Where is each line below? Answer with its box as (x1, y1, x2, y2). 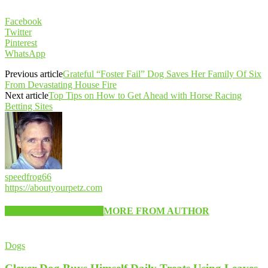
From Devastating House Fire (5, 80, 117, 90)
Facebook (5, 16, 42, 26)
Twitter (5, 27, 32, 37)
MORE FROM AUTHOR (103, 206, 209, 217)
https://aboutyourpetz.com (5, 182, 102, 193)
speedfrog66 (5, 172, 51, 182)
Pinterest (5, 38, 37, 48)
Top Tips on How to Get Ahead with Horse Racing (48, 90, 242, 100)
